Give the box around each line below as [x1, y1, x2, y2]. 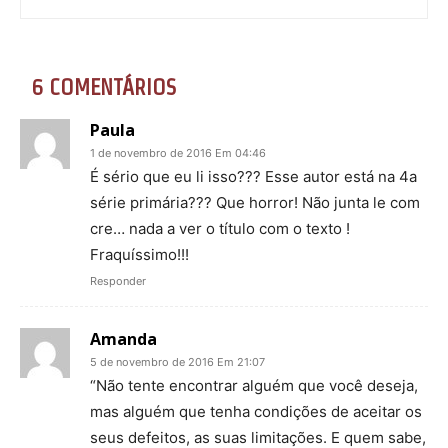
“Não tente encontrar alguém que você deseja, [90, 375, 418, 395]
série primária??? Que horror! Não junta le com [90, 192, 420, 212]
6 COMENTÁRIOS [32, 74, 176, 99]
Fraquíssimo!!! [90, 244, 189, 264]
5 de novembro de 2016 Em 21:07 [90, 354, 265, 369]
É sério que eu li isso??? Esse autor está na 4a [90, 166, 417, 186]
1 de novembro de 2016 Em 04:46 [90, 145, 266, 160]
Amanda [90, 327, 157, 350]
